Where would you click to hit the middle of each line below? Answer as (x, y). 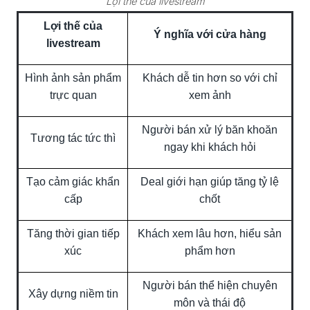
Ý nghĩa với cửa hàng (210, 34)
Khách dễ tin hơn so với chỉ (210, 77)
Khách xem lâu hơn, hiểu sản (210, 233)
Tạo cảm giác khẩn (73, 181)
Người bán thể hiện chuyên (210, 285)
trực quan (73, 95)
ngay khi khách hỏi (210, 147)
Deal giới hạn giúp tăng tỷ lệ (210, 181)
